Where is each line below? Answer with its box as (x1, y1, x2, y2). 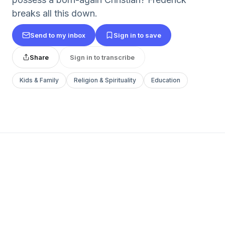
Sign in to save (114, 31, 161, 39)
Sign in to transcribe (70, 53, 135, 61)
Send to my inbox (30, 31, 85, 39)
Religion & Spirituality (74, 76, 136, 84)
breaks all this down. (12, 8, 97, 19)
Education (151, 76, 180, 84)
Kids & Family (20, 76, 59, 84)
